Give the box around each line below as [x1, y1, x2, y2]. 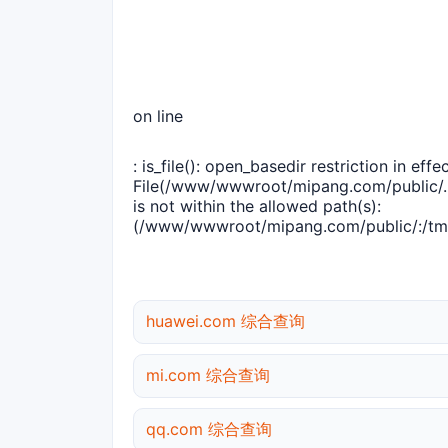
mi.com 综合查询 [146, 365, 270, 386]
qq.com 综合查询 [146, 419, 272, 440]
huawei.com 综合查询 [146, 311, 305, 332]
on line [133, 106, 183, 127]
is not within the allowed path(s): [133, 196, 381, 217]
